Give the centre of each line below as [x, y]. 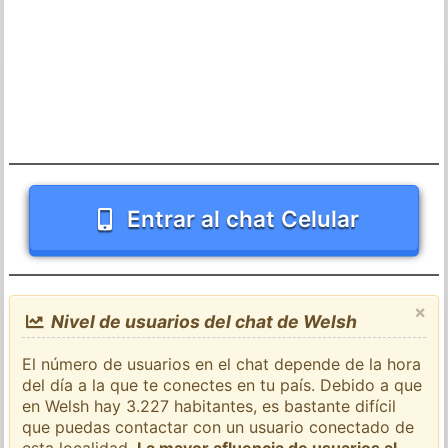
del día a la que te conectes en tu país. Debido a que [222, 384]
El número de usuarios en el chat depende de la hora [222, 363]
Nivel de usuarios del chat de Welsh [201, 321]
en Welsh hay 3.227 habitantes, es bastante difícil [209, 405]
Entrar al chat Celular [242, 218]
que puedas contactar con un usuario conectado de [218, 426]
